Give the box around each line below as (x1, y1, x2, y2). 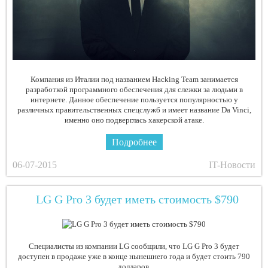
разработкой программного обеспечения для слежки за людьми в (25, 85, 243, 95)
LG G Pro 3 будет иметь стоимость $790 (35, 193, 239, 206)
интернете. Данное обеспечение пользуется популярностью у (30, 95, 238, 105)
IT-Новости (208, 160, 255, 170)
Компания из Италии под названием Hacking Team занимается (30, 75, 238, 84)
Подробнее (111, 137, 157, 148)
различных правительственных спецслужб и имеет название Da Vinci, (17, 105, 251, 115)
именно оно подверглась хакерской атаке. (64, 115, 204, 125)
